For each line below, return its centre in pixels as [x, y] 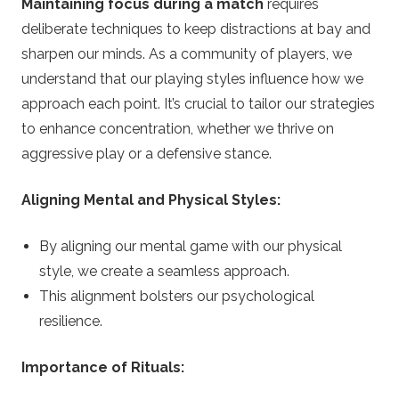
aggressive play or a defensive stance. [147, 153]
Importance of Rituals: [103, 367]
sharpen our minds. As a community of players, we [187, 53]
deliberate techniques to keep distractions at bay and [196, 28]
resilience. [71, 321]
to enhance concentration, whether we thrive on [178, 128]
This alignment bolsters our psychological [177, 296]
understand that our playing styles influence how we [192, 78]
